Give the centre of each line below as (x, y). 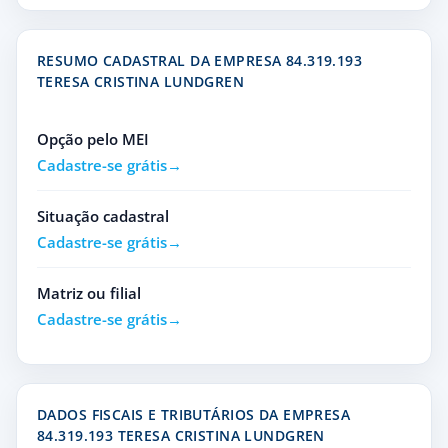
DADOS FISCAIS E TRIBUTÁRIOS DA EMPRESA (194, 414)
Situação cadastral (103, 216)
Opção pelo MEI (93, 139)
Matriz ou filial (89, 293)
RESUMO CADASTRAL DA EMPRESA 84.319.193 (200, 60)
